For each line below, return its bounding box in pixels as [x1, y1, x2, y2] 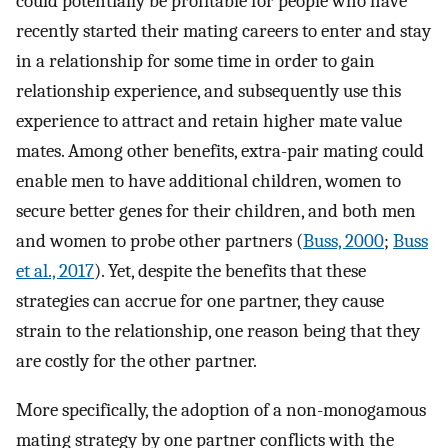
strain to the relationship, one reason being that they [16, 320, 420, 343]
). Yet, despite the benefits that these [94, 260, 366, 283]
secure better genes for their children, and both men [16, 200, 416, 223]
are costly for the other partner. [16, 350, 257, 373]
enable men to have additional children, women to [16, 170, 401, 193]
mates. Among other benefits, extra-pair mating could [16, 140, 424, 163]
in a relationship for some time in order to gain [16, 50, 375, 73]
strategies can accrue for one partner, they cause [16, 290, 384, 313]
